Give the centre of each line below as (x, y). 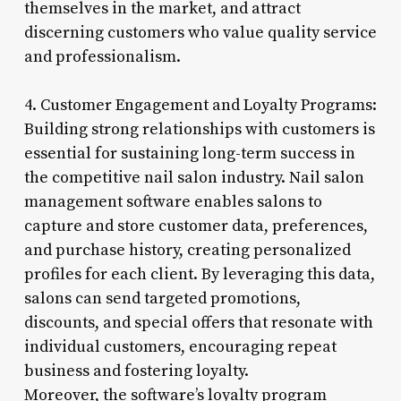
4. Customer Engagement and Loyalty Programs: (200, 105)
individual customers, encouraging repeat (180, 346)
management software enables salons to (173, 201)
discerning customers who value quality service (200, 32)
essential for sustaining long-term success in (189, 153)
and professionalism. (102, 56)
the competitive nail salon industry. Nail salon (194, 177)
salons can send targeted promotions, (162, 298)
